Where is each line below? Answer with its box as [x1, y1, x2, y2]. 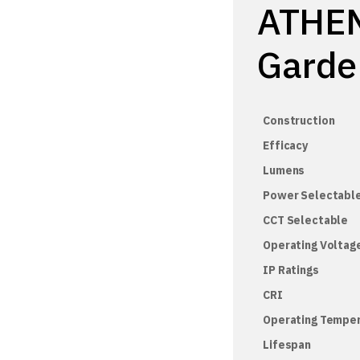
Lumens [263, 163, 305, 178]
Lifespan [263, 337, 312, 352]
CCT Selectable [263, 213, 349, 227]
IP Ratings [263, 263, 319, 277]
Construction [263, 113, 335, 128]
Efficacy [263, 138, 309, 153]
